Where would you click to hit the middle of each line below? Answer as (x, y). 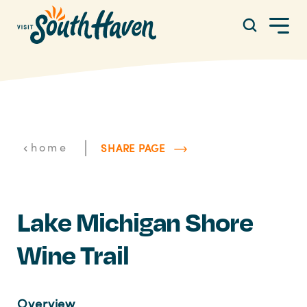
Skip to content (51, 22)
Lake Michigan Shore (135, 222)
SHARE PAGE (133, 148)
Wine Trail (73, 255)
